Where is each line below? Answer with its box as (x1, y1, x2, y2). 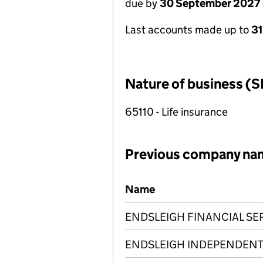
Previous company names (127, 176, 249, 189)
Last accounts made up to (125, 23, 251, 36)
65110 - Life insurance (125, 105, 228, 119)
